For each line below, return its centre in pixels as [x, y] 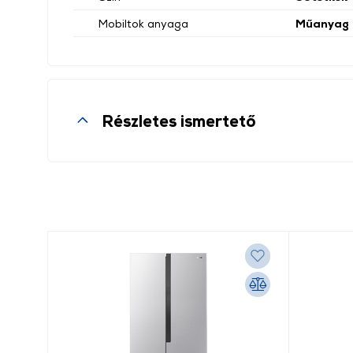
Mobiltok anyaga [143, 23]
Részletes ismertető [179, 121]
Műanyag [322, 23]
